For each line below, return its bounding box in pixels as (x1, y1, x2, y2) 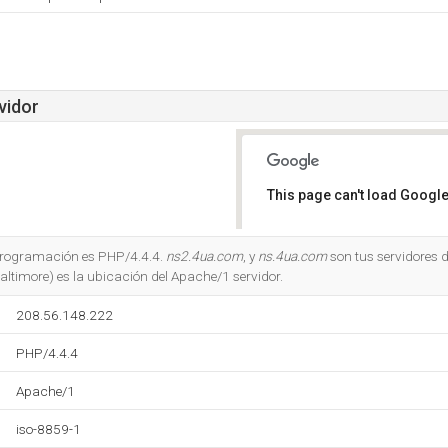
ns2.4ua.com (166, 248, 243, 264)
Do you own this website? (281, 240, 422, 254)
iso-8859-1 (16, 421, 81, 437)
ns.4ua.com (258, 248, 327, 264)
